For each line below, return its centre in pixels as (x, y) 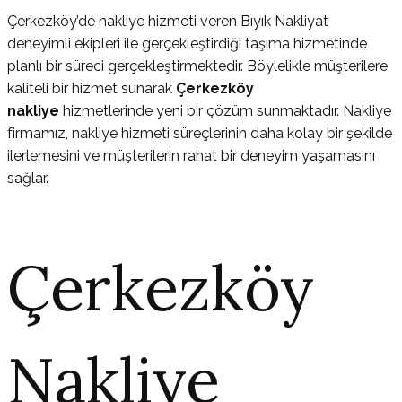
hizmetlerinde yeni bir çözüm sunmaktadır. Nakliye (227, 111)
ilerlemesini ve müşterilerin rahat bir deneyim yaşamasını (191, 156)
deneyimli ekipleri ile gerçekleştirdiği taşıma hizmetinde (187, 44)
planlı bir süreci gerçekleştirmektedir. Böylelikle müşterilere (197, 66)
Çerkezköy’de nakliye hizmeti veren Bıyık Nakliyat (168, 22)
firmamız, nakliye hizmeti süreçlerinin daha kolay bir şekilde (200, 134)
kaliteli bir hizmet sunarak (92, 89)
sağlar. (28, 179)
